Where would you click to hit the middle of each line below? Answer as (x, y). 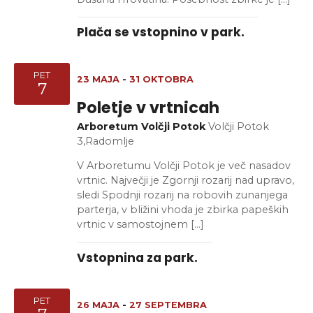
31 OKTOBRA (161, 79)
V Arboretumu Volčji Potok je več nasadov (184, 166)
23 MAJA (98, 79)
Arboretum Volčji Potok (143, 126)
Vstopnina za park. (137, 257)
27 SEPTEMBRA (168, 305)
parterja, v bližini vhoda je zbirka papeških (183, 210)
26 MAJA (98, 305)
